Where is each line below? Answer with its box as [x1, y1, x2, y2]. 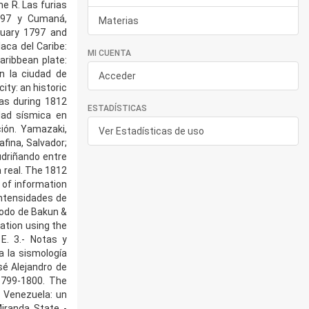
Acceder [99, 70, 136, 81]
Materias [99, 15, 139, 26]
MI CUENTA [88, 48, 131, 58]
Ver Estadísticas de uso [99, 126, 204, 137]
